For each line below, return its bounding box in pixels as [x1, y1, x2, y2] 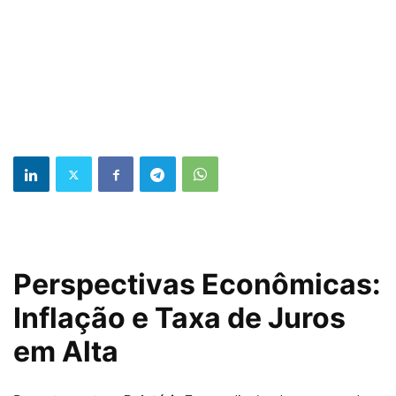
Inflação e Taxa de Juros [13, 301, 346, 336]
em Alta [13, 334, 118, 369]
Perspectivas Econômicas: [13, 267, 381, 302]
